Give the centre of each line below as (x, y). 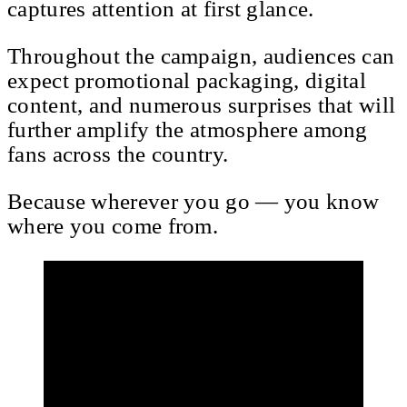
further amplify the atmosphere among (188, 130)
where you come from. (113, 226)
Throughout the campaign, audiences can (201, 56)
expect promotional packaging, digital (187, 81)
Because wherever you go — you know (194, 202)
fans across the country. (118, 154)
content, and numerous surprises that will (202, 105)
